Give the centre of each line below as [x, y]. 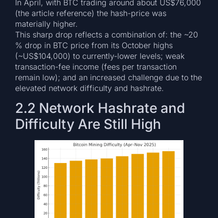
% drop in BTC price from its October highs [94, 45]
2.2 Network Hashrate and [100, 108]
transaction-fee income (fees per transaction [96, 66]
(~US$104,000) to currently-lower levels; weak [100, 56]
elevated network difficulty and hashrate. [90, 88]
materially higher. [47, 24]
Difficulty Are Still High [88, 124]
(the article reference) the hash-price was [91, 13]
